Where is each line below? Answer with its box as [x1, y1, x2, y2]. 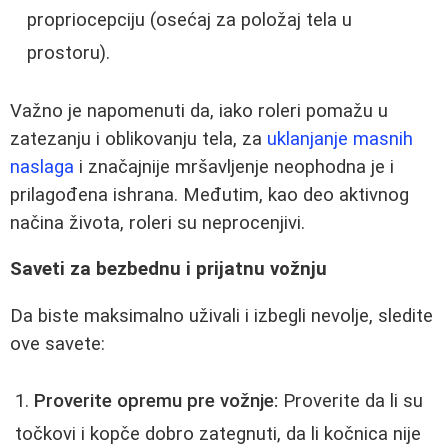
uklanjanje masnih [267, 127, 413, 150]
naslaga [10, 155, 74, 178]
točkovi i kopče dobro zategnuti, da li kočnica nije [15, 422, 421, 445]
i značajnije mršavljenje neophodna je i [74, 155, 394, 178]
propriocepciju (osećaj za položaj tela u [27, 9, 352, 32]
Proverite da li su [278, 389, 423, 412]
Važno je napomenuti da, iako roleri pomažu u [10, 99, 388, 122]
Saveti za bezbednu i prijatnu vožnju [10, 258, 327, 281]
